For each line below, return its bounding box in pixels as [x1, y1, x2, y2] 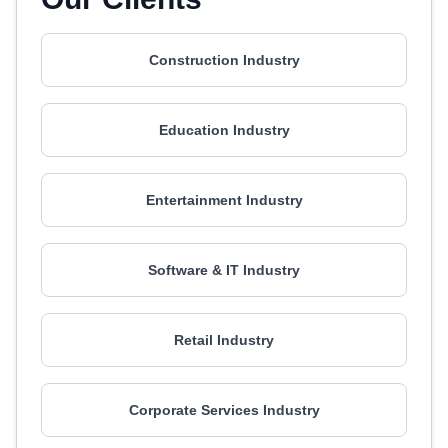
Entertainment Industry [145, 192, 303, 208]
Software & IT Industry [148, 262, 300, 278]
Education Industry [158, 122, 290, 138]
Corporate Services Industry [128, 402, 320, 418]
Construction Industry [148, 52, 300, 68]
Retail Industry [174, 332, 274, 348]
